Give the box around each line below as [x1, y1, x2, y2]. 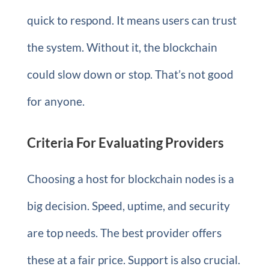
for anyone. [26, 94, 85, 108]
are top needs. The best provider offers [26, 225, 222, 240]
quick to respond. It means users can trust [26, 13, 237, 27]
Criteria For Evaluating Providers [26, 134, 224, 151]
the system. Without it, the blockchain [26, 40, 217, 54]
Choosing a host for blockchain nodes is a [26, 171, 234, 186]
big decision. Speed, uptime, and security [26, 198, 230, 213]
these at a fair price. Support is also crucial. [26, 252, 240, 267]
